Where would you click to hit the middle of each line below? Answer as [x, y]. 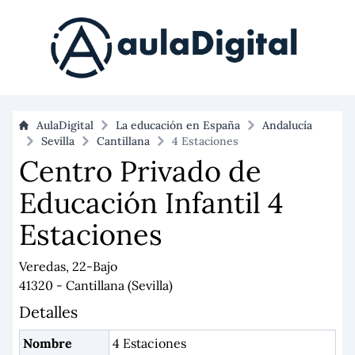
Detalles [48, 312]
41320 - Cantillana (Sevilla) [96, 285]
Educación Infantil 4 [151, 203]
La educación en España [178, 125]
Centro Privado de [140, 171]
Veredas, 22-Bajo [68, 266]
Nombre [48, 343]
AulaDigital [65, 125]
